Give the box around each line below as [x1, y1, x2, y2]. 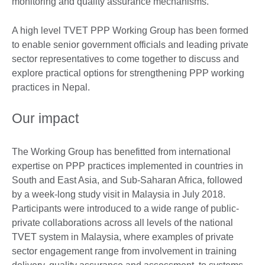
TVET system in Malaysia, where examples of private [12, 231, 234, 242]
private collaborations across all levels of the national [12, 217, 233, 228]
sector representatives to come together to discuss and [12, 53, 239, 64]
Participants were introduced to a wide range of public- [12, 203, 239, 214]
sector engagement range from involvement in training [12, 245, 237, 256]
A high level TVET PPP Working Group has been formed [12, 25, 248, 35]
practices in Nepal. [12, 82, 92, 92]
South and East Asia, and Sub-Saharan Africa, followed [12, 174, 243, 185]
